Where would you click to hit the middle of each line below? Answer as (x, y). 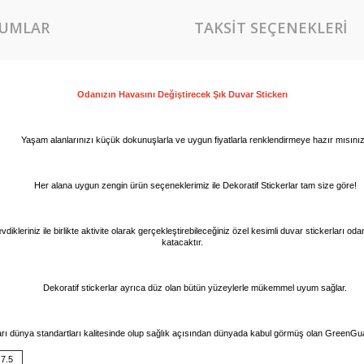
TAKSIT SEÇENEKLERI (271, 27)
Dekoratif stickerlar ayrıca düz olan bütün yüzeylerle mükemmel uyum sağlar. (195, 288)
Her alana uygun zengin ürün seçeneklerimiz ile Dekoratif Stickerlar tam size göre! (195, 186)
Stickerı (271, 95)
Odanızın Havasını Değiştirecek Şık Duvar (166, 95)
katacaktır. (182, 243)
